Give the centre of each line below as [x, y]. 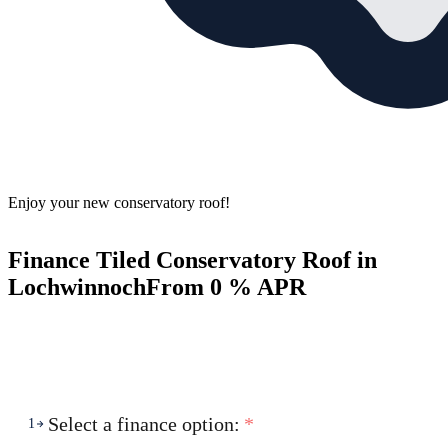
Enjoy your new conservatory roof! [119, 203]
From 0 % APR [226, 287]
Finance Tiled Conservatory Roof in [192, 260]
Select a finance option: [144, 424]
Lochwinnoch [77, 287]
